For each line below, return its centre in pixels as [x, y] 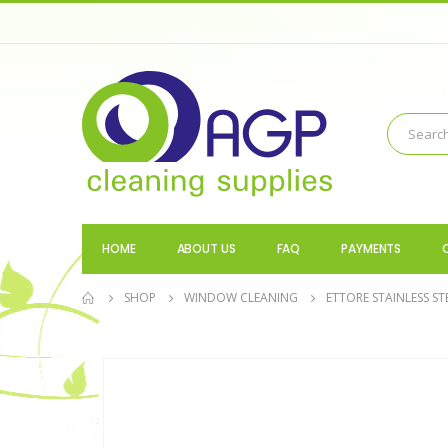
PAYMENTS [371, 249]
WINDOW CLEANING [241, 298]
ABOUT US [206, 249]
